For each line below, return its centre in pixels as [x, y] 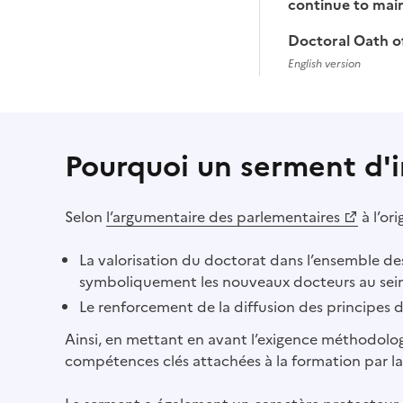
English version [324, 64]
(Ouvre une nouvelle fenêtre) [162, 237]
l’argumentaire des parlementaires [223, 217]
